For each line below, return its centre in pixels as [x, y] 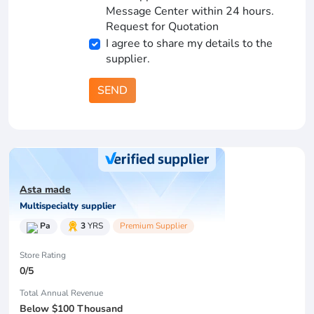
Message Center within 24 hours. [190, 11]
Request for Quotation [162, 26]
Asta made [45, 190]
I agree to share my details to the [189, 43]
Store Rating [43, 255]
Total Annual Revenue [61, 293]
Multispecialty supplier [68, 206]
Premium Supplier [153, 226]
